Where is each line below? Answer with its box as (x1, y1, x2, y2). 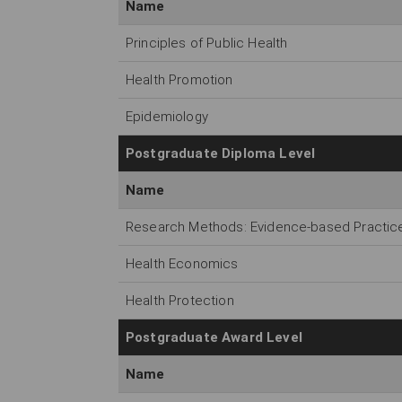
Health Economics (126, 256, 239, 273)
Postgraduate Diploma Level (126, 145, 316, 162)
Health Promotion (126, 72, 233, 89)
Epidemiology (126, 109, 208, 126)
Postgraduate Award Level (126, 329, 302, 346)
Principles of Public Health (126, 35, 288, 52)
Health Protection (126, 293, 234, 310)
